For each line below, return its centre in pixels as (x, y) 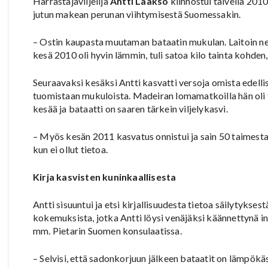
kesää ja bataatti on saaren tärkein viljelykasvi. (130, 109)
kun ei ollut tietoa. (70, 150)
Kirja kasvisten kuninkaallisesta (105, 177)
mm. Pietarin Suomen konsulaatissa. (107, 231)
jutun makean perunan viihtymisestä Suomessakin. (137, 14)
